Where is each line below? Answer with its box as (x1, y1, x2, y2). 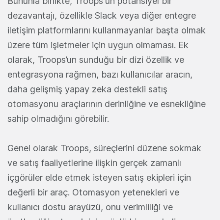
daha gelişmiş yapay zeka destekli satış (7, 84, 167, 95)
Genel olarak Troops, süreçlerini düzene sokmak (7, 143, 201, 154)
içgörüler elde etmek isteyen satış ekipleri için (7, 172, 191, 183)
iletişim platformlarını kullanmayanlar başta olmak (7, 25, 206, 36)
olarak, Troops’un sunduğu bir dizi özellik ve (7, 55, 184, 65)
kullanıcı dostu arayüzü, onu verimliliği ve (7, 202, 173, 213)
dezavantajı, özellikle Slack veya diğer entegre (7, 10, 196, 21)
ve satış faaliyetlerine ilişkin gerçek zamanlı (7, 158, 181, 168)
